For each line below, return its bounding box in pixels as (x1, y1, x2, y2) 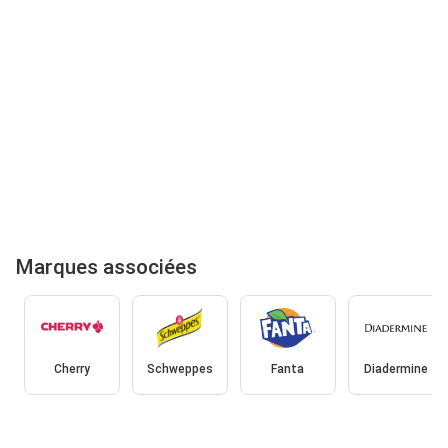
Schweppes (146, 362, 213, 377)
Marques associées (16, 254, 197, 279)
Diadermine (363, 362, 428, 377)
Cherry (53, 362, 90, 377)
